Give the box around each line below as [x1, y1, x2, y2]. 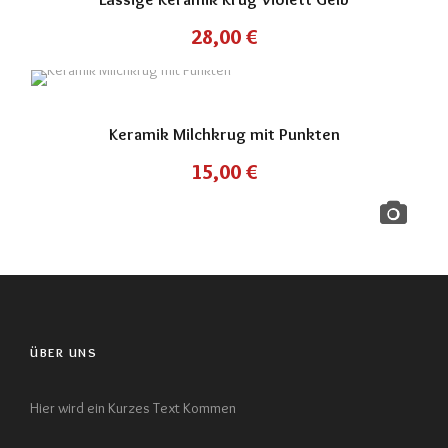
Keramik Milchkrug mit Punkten [108, 124, 340, 144]
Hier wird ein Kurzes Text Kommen [30, 399, 236, 417]
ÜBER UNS [30, 344, 97, 360]
